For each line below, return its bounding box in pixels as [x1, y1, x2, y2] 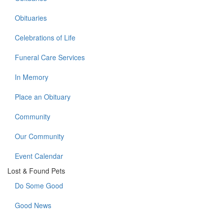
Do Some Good [15, 181, 63, 191]
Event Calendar [15, 151, 63, 161]
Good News [15, 200, 51, 211]
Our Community [15, 131, 64, 142]
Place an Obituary [15, 92, 71, 102]
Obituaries [15, 13, 47, 23]
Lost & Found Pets [7, 166, 65, 176]
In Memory [15, 72, 48, 82]
